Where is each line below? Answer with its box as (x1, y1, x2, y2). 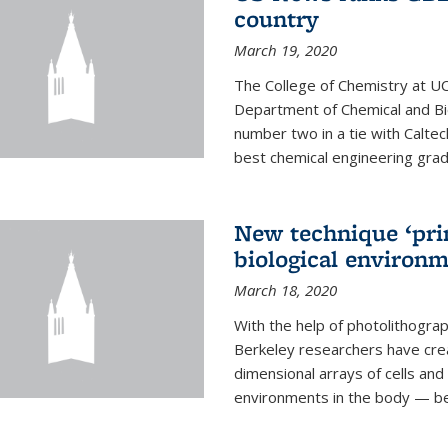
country (233, 3, 319, 35)
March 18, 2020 (233, 280, 337, 301)
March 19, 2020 (233, 40, 337, 61)
